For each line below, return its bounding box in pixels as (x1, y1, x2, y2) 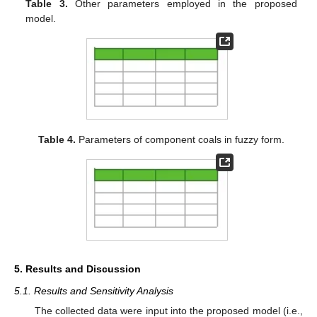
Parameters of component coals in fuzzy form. (76, 133, 285, 145)
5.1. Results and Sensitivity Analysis (14, 285, 173, 297)
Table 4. (38, 133, 76, 145)
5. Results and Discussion (14, 263, 141, 275)
